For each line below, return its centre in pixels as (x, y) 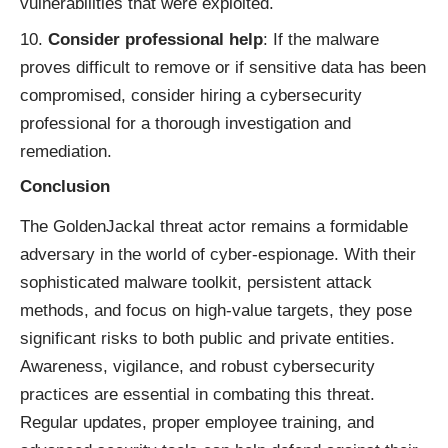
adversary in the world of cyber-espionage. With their (218, 254)
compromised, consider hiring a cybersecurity (191, 96)
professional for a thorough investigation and (185, 124)
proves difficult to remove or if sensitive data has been (223, 68)
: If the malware (321, 40)
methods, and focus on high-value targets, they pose (216, 310)
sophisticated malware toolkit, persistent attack (196, 282)
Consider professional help (155, 40)
